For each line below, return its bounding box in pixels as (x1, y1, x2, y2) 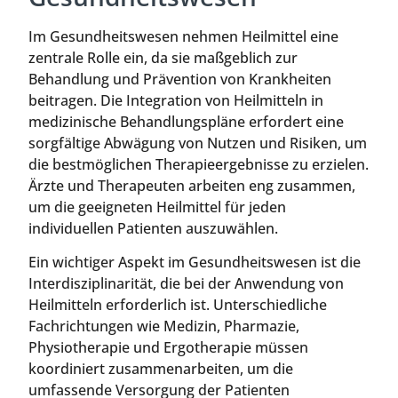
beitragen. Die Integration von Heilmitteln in (28, 90, 323, 110)
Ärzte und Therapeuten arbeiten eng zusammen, (28, 175, 355, 195)
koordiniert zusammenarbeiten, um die (28, 358, 293, 378)
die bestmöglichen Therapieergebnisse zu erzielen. (28, 154, 369, 174)
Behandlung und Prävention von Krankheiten (28, 68, 331, 89)
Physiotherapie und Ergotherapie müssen (28, 337, 308, 357)
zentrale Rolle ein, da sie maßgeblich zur (28, 47, 298, 68)
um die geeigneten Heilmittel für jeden (28, 196, 286, 217)
